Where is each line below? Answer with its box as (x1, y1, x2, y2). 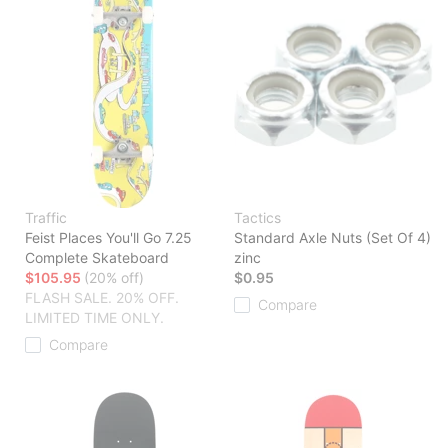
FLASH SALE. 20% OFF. (25, 289, 179, 307)
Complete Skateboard (25, 249, 169, 267)
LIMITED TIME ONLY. (25, 309, 164, 327)
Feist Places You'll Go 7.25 (25, 229, 192, 247)
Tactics (234, 209, 281, 227)
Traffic (25, 209, 67, 227)
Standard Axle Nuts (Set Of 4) (234, 229, 431, 247)
